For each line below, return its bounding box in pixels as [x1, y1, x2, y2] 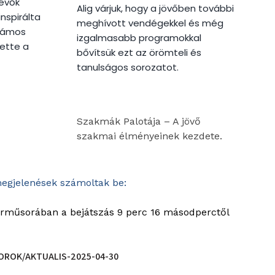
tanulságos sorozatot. [76, 60, 179, 74]
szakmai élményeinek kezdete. [76, 130, 222, 142]
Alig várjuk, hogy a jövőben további [76, 1, 234, 15]
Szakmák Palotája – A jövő [76, 115, 201, 127]
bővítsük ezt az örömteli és [76, 45, 201, 59]
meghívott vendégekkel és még [76, 16, 223, 29]
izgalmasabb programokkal [76, 31, 201, 44]
